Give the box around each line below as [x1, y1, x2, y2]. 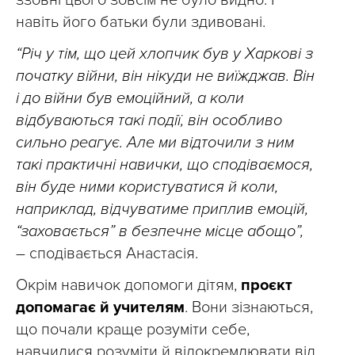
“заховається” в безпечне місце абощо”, [16, 222, 303, 241]
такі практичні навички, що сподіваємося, [16, 155, 313, 174]
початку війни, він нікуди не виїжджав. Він [16, 67, 315, 86]
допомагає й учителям [16, 298, 185, 317]
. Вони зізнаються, [185, 298, 313, 317]
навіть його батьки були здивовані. [16, 13, 265, 32]
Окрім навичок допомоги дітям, [16, 276, 241, 295]
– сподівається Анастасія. [16, 244, 198, 263]
